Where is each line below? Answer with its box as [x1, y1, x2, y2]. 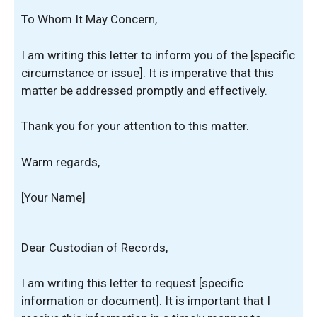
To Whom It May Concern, [21, 12, 157, 26]
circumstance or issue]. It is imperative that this [21, 65, 274, 80]
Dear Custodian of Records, [21, 240, 168, 255]
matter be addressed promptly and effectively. [21, 83, 267, 98]
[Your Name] [21, 190, 86, 204]
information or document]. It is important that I [21, 294, 270, 308]
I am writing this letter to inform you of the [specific [21, 47, 295, 62]
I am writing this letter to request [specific [21, 276, 243, 290]
